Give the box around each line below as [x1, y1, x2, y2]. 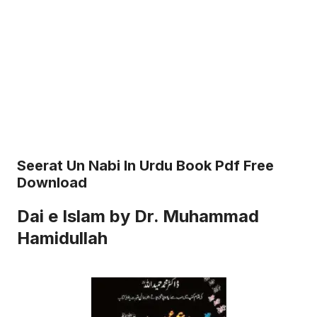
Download [17, 173, 87, 191]
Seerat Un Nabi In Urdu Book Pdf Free [17, 156, 274, 174]
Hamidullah [17, 227, 108, 248]
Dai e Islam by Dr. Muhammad [17, 205, 259, 226]
